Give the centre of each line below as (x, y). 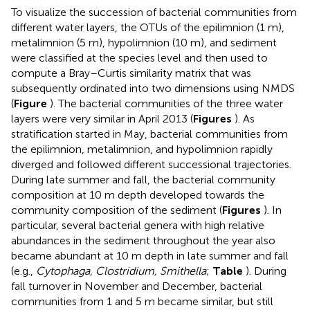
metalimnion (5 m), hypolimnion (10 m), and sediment (144, 43)
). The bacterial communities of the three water (166, 104)
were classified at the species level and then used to (139, 58)
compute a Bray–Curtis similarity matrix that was (131, 73)
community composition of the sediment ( (117, 210)
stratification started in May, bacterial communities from (149, 134)
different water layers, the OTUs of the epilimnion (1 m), (148, 28)
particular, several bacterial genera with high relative (138, 226)
